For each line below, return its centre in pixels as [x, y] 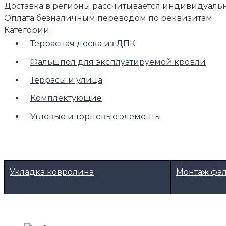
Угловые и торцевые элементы [96, 116]
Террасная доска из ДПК [83, 43]
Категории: [27, 30]
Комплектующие [66, 98]
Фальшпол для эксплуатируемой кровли [118, 62]
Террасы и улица [66, 80]
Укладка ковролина [52, 172]
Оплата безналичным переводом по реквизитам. [109, 18]
